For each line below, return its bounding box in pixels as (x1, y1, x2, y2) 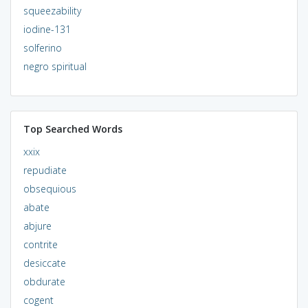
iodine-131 (23, 22, 71, 36)
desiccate (23, 256, 66, 269)
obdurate (23, 274, 65, 288)
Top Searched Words (23, 122, 122, 135)
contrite (23, 237, 58, 251)
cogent (23, 293, 54, 307)
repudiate (23, 163, 67, 177)
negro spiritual (23, 59, 87, 73)
